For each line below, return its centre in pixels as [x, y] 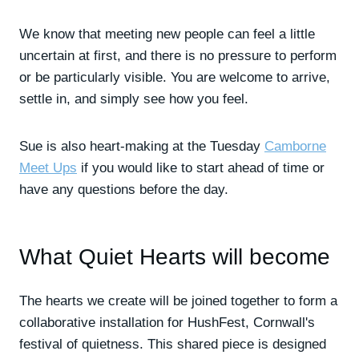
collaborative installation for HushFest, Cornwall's [167, 323]
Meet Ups [48, 168]
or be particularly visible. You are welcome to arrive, [175, 77]
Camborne [295, 146]
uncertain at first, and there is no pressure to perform [178, 56]
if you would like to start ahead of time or [201, 168]
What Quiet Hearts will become [175, 257]
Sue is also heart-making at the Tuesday [142, 146]
